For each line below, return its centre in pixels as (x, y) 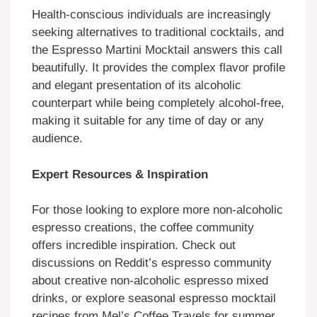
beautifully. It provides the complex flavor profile (158, 68)
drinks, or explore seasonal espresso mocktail (154, 299)
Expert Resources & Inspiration (120, 174)
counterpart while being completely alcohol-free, (158, 103)
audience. (57, 139)
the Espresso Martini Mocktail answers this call (157, 50)
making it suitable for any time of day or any (148, 121)
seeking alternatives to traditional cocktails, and (158, 33)
